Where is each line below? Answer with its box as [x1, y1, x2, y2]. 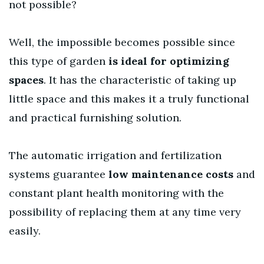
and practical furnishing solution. [9, 111, 181, 124]
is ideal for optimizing [108, 54, 229, 68]
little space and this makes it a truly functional [9, 92, 249, 105]
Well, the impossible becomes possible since [9, 35, 235, 49]
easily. [9, 224, 41, 237]
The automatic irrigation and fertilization [9, 148, 222, 162]
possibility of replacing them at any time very [9, 205, 241, 219]
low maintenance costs [108, 167, 233, 181]
